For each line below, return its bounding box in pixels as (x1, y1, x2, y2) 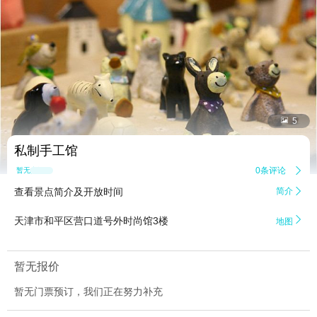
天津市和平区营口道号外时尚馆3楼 (14, 215, 168, 227)
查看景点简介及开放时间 (14, 186, 123, 198)
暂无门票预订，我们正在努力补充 (14, 286, 163, 298)
